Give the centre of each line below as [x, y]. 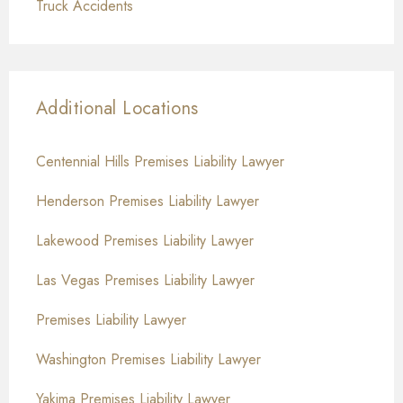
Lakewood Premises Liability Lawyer [145, 241]
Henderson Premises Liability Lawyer [148, 201]
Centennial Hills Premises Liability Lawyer [160, 162]
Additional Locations [117, 109]
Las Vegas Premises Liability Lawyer [145, 281]
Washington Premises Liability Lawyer [148, 360]
